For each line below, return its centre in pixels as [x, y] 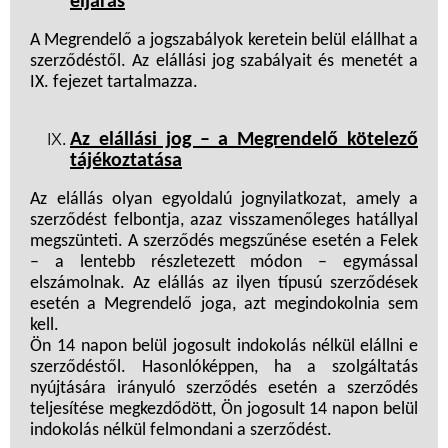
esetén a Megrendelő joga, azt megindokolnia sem [224, 305]
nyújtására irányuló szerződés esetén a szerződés [224, 389]
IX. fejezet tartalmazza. [114, 83]
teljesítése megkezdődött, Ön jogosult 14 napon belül [224, 410]
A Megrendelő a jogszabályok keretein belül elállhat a [224, 41]
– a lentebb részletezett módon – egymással [224, 263]
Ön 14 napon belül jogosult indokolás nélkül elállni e [224, 347]
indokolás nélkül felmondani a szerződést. [181, 431]
